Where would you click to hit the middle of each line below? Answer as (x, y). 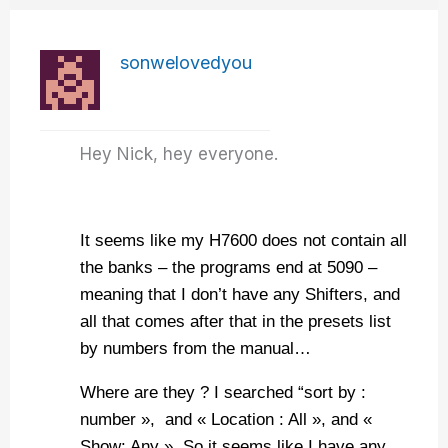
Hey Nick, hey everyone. (182, 154)
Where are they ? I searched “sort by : (223, 392)
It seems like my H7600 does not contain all (244, 240)
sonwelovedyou (186, 62)
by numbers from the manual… (196, 348)
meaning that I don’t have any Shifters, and (240, 294)
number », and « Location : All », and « (226, 419)
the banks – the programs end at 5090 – (229, 267)
